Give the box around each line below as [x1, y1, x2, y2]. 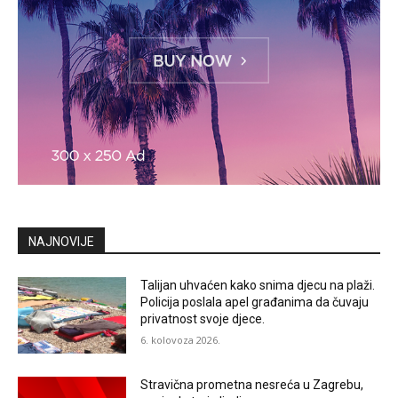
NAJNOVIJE [28, 235, 94, 249]
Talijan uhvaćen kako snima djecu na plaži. [140, 278, 376, 292]
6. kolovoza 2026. [140, 333, 221, 346]
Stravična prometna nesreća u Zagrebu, [140, 377, 364, 392]
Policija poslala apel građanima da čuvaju [140, 295, 370, 309]
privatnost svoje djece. [140, 312, 266, 326]
